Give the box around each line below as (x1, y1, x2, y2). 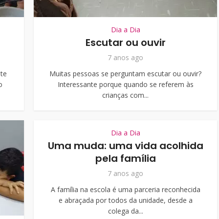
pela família (95, 152, 156, 165)
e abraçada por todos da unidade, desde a (58, 196, 193, 205)
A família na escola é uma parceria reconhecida (50, 185, 200, 194)
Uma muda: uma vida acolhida (47, 139, 203, 153)
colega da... (108, 206, 143, 216)
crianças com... (102, 90, 149, 100)
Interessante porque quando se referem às (57, 80, 194, 89)
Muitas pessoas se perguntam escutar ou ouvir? (49, 69, 201, 78)
